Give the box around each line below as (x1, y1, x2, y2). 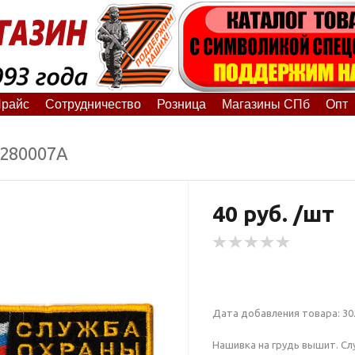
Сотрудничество (44, 97, 141, 111)
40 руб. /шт (212, 200, 334, 226)
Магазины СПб (221, 97, 310, 111)
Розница (156, 97, 206, 111)
